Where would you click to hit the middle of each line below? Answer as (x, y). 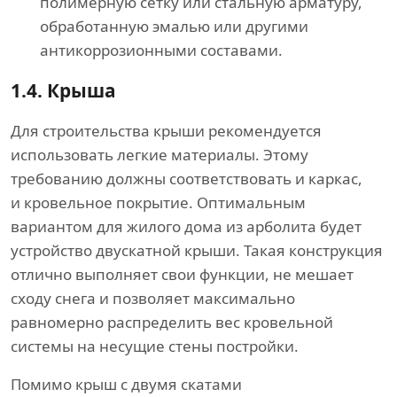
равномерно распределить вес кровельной (172, 322)
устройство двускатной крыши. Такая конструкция (197, 250)
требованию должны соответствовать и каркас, (187, 178)
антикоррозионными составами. (161, 50)
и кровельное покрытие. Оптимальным (158, 202)
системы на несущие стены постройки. (155, 346)
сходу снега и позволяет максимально (153, 298)
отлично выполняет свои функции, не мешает (182, 274)
